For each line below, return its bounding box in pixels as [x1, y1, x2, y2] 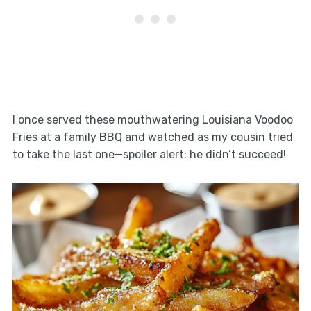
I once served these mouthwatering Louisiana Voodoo [12, 112, 293, 126]
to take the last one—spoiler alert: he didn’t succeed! [12, 147, 286, 161]
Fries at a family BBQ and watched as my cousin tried [12, 130, 293, 144]
